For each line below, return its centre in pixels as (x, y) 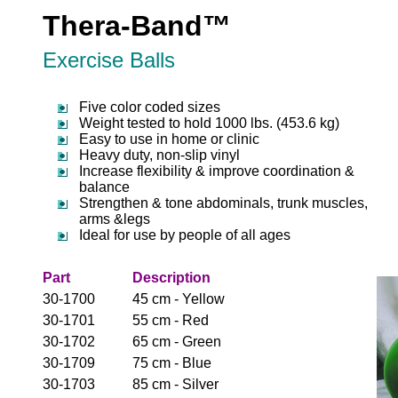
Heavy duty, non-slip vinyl (159, 155)
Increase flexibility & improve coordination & (217, 171)
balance (104, 187)
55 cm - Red (171, 320)
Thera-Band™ (137, 26)
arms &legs (115, 219)
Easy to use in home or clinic (169, 139)
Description (171, 278)
